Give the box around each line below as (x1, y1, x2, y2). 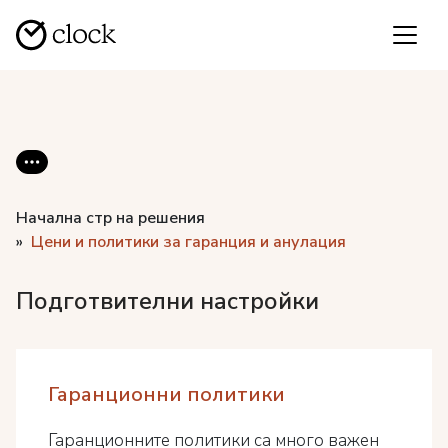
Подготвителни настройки (16, 285, 319, 317)
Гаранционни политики (48, 381, 285, 408)
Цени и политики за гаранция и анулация (31, 231, 346, 253)
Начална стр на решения (16, 207, 205, 229)
